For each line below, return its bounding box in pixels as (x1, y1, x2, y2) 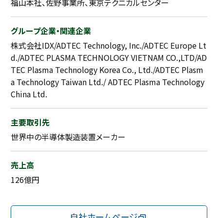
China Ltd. (11, 88, 48, 100)
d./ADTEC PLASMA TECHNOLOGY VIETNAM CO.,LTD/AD (11, 51, 207, 63)
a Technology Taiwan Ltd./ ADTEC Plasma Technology (11, 75, 205, 88)
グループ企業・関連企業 (11, 24, 91, 36)
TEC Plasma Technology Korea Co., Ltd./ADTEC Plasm (11, 63, 204, 75)
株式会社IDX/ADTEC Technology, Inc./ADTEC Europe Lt (11, 39, 207, 51)
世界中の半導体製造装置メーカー (11, 130, 126, 143)
